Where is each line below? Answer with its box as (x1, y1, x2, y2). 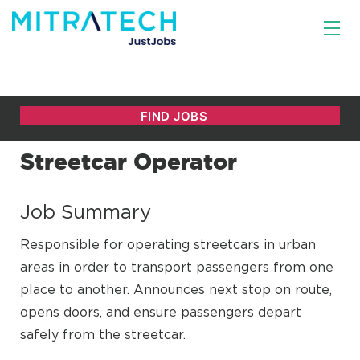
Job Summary (20, 201, 151, 222)
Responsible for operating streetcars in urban (20, 237, 316, 252)
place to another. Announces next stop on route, (20, 282, 332, 297)
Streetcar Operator (20, 149, 237, 174)
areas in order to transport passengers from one (20, 260, 333, 274)
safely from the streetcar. (20, 327, 186, 342)
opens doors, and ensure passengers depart (20, 305, 301, 319)
